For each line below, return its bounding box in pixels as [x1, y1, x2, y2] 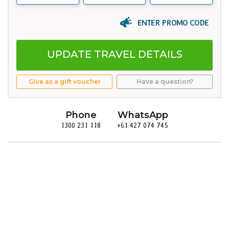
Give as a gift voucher [28, 78, 101, 86]
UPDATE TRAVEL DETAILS [47, 48, 182, 61]
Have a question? [136, 78, 193, 86]
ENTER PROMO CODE [138, 17, 209, 27]
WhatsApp [117, 109, 168, 121]
